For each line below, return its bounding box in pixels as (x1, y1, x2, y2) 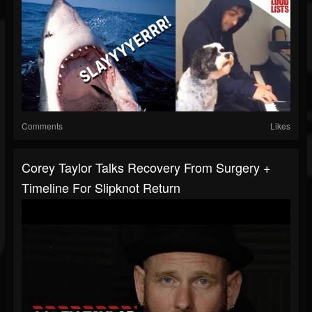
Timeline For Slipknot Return (22, 178, 180, 197)
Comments (22, 120, 63, 132)
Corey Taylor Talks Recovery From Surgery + (22, 158, 271, 177)
